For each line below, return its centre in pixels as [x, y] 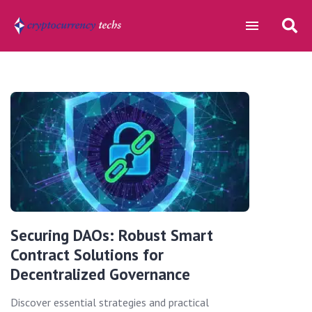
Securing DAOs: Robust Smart [112, 235]
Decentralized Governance [100, 274]
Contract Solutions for [87, 254]
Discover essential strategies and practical [110, 302]
